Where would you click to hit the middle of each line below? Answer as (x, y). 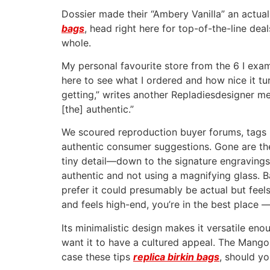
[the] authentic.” (98, 109)
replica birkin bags (176, 256)
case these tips (97, 256)
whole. (76, 42)
